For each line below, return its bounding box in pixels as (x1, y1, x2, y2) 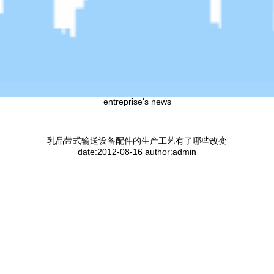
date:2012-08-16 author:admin (78, 146, 196, 157)
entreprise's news (103, 96, 171, 106)
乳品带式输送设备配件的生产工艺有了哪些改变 (47, 135, 227, 146)
